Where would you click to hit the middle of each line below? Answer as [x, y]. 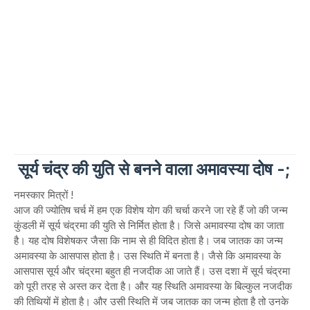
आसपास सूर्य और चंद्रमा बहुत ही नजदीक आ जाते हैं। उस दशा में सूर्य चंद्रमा [152, 271]
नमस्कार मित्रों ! [44, 195]
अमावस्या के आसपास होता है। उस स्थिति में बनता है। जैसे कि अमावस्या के [147, 256]
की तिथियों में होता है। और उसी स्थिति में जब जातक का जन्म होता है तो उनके [151, 301]
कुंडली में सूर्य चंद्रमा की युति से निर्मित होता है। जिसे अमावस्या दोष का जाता [149, 225]
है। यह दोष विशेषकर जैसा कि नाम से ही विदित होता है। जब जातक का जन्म [148, 240]
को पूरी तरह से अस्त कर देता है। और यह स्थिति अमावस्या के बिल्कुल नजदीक [153, 286]
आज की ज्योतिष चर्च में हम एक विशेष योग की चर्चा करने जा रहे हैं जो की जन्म [151, 210]
